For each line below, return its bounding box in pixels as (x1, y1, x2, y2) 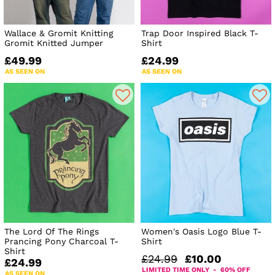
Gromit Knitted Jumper (4, 38, 103, 48)
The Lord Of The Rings (4, 227, 99, 237)
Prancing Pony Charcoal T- (4, 236, 118, 247)
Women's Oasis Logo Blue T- (141, 227, 262, 237)
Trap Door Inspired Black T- (141, 28, 259, 39)
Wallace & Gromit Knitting (4, 28, 114, 39)
